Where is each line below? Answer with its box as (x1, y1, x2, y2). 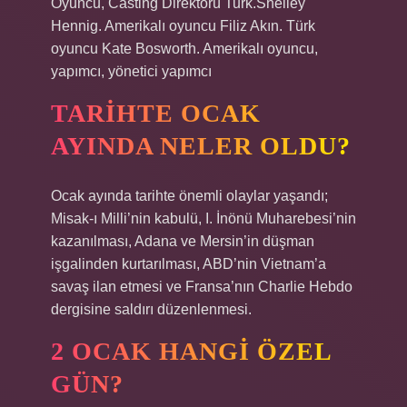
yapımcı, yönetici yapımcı (51, 64, 212, 79)
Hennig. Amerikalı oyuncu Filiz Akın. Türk (51, 18, 315, 34)
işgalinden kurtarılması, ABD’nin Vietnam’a (51, 256, 326, 272)
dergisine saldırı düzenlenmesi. (51, 302, 252, 317)
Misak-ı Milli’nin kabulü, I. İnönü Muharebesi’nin (51, 211, 356, 226)
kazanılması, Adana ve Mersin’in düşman (51, 233, 314, 249)
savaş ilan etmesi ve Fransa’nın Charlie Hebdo (51, 279, 352, 294)
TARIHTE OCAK (51, 99, 261, 127)
